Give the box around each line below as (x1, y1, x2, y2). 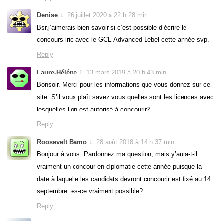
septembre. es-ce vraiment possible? (37, 187, 143, 195)
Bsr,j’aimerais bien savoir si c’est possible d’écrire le (37, 23, 186, 31)
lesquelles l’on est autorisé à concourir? (37, 105, 150, 113)
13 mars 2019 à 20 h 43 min (86, 68, 166, 76)
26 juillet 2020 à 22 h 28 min (67, 11, 147, 19)
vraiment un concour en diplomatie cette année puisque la (37, 162, 202, 170)
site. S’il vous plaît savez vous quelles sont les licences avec (37, 93, 214, 101)
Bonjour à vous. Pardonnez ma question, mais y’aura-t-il (37, 150, 197, 158)
